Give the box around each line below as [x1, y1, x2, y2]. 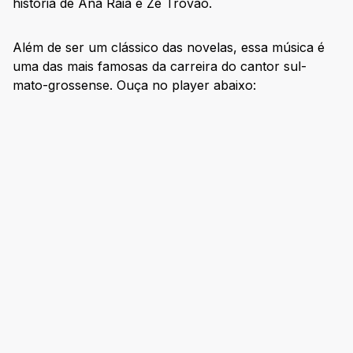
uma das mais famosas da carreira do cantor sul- [13, 58, 307, 74]
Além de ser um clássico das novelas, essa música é [13, 39, 325, 55]
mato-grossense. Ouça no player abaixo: [13, 76, 256, 93]
